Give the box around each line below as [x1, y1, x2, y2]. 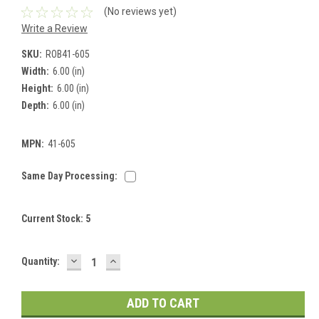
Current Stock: [21, 212, 85, 224]
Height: [21, 82, 53, 94]
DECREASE [68, 252, 130, 268]
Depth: [21, 99, 49, 111]
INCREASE [108, 252, 167, 268]
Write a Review [21, 22, 88, 34]
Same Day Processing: [21, 169, 117, 182]
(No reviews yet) [103, 6, 177, 18]
